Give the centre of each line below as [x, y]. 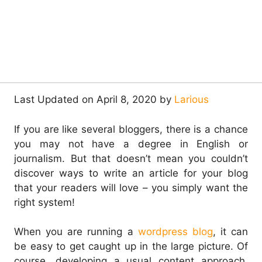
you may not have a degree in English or [131, 144]
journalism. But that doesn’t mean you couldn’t [131, 158]
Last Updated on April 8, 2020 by [94, 100]
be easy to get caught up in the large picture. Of [131, 247]
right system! [44, 202]
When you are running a [76, 232]
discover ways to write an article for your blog [131, 173]
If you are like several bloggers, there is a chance [131, 129]
